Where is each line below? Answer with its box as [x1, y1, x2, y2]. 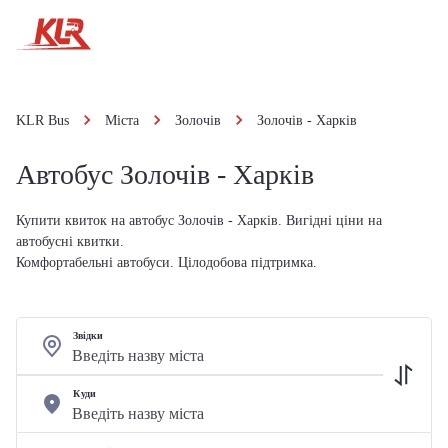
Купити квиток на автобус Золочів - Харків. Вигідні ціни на [16, 213, 382, 228]
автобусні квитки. [16, 234, 124, 249]
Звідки [73, 329, 103, 342]
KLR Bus [16, 113, 69, 128]
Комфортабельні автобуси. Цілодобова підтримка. [16, 255, 317, 270]
